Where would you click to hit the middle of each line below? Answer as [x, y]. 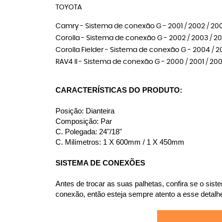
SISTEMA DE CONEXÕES [100, 163]
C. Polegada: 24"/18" [89, 132]
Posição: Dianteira [85, 111]
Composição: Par [84, 121]
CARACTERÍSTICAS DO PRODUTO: [119, 90]
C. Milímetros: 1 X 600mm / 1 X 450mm [120, 142]
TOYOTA [69, 7]
